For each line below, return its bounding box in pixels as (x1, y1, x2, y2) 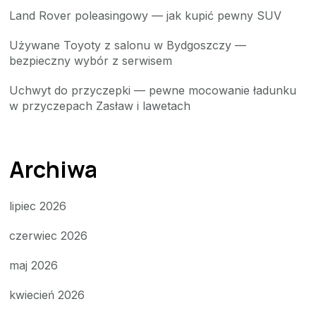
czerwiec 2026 (9, 228, 88, 243)
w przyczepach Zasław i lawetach (9, 99, 191, 114)
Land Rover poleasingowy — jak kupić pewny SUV (9, 8, 282, 23)
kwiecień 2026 (9, 287, 85, 302)
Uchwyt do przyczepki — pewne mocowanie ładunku (9, 83, 297, 98)
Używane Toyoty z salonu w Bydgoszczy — (9, 38, 247, 53)
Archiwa (9, 154, 98, 186)
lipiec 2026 (9, 198, 67, 213)
